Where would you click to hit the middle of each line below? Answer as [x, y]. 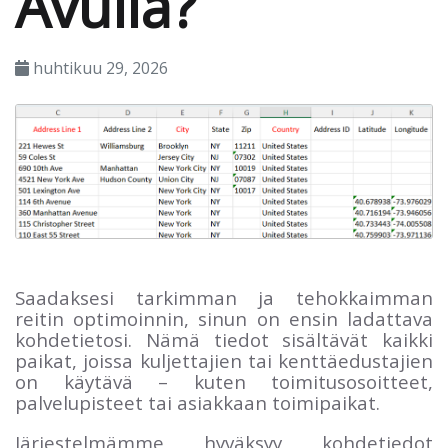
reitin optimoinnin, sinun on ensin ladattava [224, 318]
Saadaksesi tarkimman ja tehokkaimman [224, 297]
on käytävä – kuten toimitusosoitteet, [224, 381]
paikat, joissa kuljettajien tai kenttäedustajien [224, 360]
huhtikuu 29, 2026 [98, 68]
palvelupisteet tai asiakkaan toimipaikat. [197, 402]
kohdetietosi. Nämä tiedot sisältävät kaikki [224, 339]
